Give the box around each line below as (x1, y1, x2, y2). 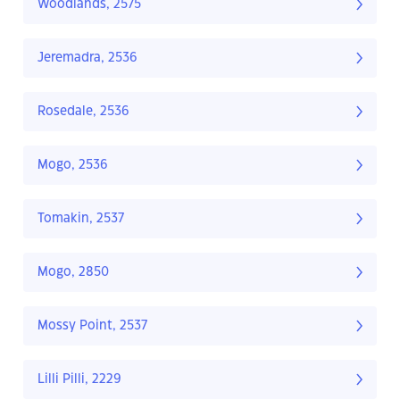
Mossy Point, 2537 (37, 320, 147, 333)
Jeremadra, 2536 (37, 52, 137, 65)
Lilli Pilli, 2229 (37, 373, 121, 387)
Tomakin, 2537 (37, 212, 124, 226)
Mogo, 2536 (37, 159, 108, 172)
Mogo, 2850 (37, 266, 109, 279)
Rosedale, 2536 (37, 105, 129, 119)
